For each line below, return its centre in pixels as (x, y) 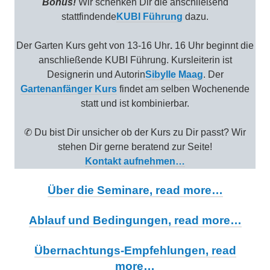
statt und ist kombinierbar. (135, 104)
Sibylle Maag (174, 75)
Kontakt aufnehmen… (135, 162)
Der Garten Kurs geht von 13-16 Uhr (93, 46)
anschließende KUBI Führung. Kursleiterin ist (135, 60)
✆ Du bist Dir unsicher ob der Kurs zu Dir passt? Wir (135, 133)
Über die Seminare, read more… (135, 190)
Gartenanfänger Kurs (69, 89)
